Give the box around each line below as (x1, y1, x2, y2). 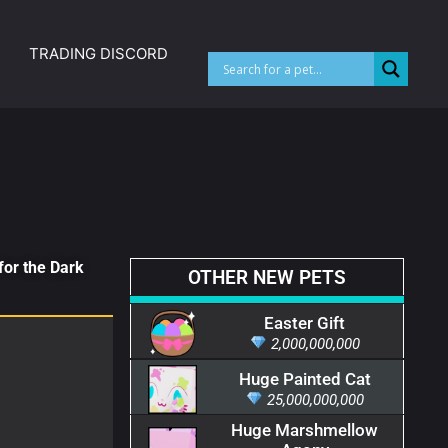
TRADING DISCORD (29, 44, 168, 64)
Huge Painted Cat (238, 368, 371, 389)
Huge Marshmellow (231, 420, 379, 441)
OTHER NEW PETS (187, 265, 346, 289)
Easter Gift (264, 312, 346, 333)
